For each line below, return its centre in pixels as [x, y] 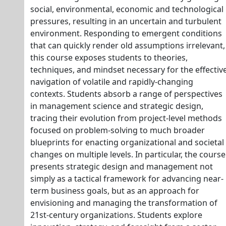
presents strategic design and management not [122, 166]
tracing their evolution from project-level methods [126, 118]
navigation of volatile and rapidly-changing [112, 82]
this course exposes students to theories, [109, 58]
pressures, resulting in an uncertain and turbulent [126, 21]
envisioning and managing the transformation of [124, 203]
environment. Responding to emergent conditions [126, 33]
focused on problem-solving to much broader [118, 130]
